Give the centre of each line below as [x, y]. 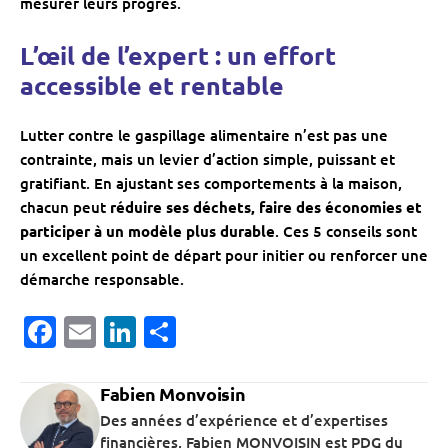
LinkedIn [199, 332]
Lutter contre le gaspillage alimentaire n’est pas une [204, 135]
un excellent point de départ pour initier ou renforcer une [224, 255]
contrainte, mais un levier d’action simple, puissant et [207, 159]
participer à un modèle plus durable [147, 231]
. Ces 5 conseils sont [346, 231]
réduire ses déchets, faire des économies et [266, 207]
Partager [240, 332]
